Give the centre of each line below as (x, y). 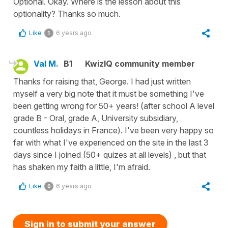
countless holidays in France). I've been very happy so (113, 130)
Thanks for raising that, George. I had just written (102, 81)
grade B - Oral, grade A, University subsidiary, (96, 118)
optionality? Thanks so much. (67, 13)
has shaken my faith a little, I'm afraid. (82, 167)
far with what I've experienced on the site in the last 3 (111, 142)
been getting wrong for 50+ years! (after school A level (114, 106)
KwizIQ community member (140, 63)
